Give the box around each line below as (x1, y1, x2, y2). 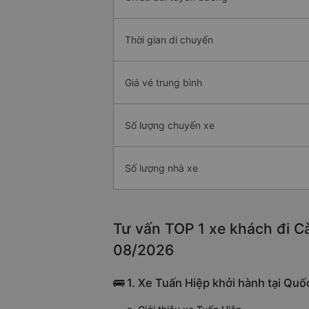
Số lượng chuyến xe (125, 119, 215, 132)
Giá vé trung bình (125, 77, 202, 89)
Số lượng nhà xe (125, 162, 198, 175)
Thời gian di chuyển (125, 34, 213, 46)
